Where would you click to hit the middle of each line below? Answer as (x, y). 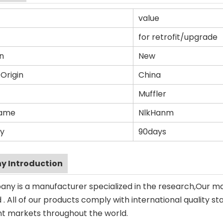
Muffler (152, 94)
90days (152, 132)
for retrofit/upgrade (178, 37)
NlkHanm (156, 113)
